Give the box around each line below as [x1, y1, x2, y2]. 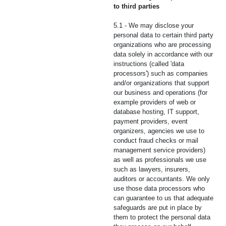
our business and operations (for [114, 89, 207, 96]
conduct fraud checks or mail [114, 137, 198, 144]
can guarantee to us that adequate [114, 194, 213, 202]
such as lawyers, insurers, [114, 165, 190, 173]
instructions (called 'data [114, 60, 184, 68]
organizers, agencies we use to [114, 127, 204, 135]
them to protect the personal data [114, 213, 210, 221]
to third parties [114, 3, 159, 10]
